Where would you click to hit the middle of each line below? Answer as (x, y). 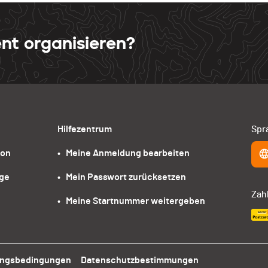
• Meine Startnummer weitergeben (131, 201)
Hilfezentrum (84, 130)
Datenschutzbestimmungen (140, 260)
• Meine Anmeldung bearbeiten (123, 153)
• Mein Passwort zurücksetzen (121, 177)
